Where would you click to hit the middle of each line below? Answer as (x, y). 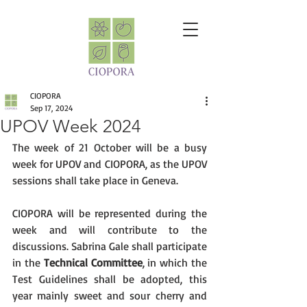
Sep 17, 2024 (51, 108)
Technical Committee (93, 262)
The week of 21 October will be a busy (110, 147)
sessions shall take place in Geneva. (95, 180)
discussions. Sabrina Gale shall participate (110, 246)
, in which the (175, 262)
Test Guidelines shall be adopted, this (110, 279)
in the (28, 262)
